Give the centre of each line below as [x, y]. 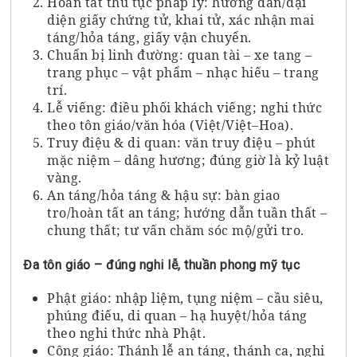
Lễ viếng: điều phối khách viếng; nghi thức [185, 107]
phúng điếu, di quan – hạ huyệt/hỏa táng [177, 315]
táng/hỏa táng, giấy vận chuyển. [149, 37]
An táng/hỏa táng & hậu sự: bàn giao [164, 195]
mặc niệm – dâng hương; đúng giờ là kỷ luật [188, 160]
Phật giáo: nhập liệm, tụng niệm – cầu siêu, [185, 298]
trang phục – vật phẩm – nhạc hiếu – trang [183, 72]
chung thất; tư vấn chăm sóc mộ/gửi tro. [176, 230]
